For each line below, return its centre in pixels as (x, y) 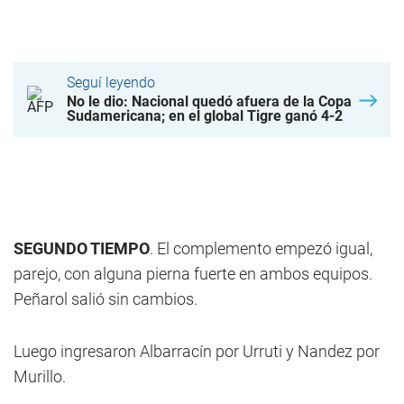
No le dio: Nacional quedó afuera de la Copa (209, 101)
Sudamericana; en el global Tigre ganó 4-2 (205, 116)
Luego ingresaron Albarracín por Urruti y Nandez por (197, 351)
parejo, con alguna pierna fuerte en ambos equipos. (193, 274)
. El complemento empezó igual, (261, 248)
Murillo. (40, 376)
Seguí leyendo (111, 83)
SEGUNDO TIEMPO (82, 248)
